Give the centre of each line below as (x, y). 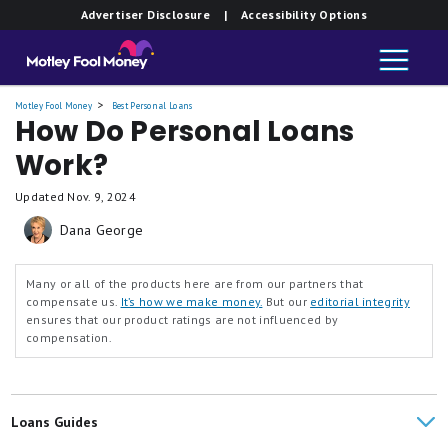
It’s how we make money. (191, 301)
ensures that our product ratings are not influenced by (182, 319)
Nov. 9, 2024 (102, 196)
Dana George (102, 230)
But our (286, 301)
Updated (41, 196)
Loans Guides (55, 422)
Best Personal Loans (152, 105)
